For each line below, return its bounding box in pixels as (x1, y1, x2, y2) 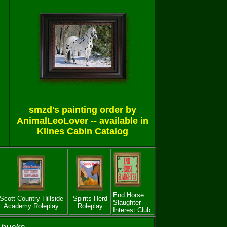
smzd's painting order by (28, 105, 136, 115)
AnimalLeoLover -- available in (16, 116, 148, 126)
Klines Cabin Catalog (36, 126, 128, 136)
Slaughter (113, 199, 141, 206)
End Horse (113, 191, 144, 199)
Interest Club (113, 206, 150, 214)
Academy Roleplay (4, 202, 59, 210)
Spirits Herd (72, 195, 107, 202)
